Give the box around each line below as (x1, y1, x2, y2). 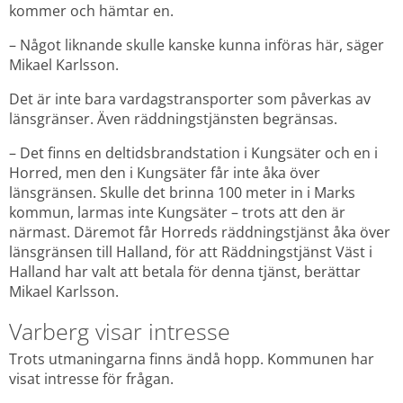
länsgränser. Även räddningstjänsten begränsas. (9, 109, 337, 130)
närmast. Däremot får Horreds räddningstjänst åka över (9, 222, 390, 243)
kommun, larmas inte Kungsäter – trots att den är (9, 202, 345, 223)
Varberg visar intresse (9, 316, 230, 347)
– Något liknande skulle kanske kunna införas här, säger (9, 35, 384, 56)
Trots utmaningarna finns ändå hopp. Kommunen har (9, 348, 374, 369)
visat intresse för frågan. (9, 368, 174, 389)
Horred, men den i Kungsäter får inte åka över (9, 163, 320, 184)
